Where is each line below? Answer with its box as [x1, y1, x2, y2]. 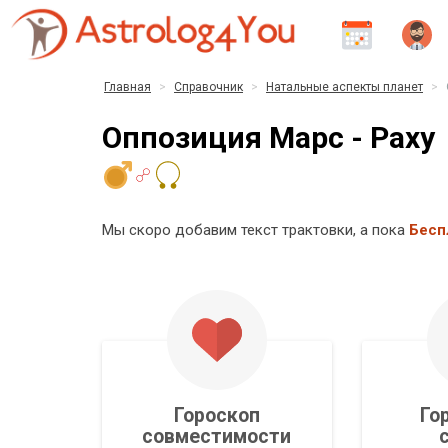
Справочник [174, 80, 243, 94]
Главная [104, 80, 151, 94]
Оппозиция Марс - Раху [102, 120, 435, 156]
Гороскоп [173, 404, 260, 428]
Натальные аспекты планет [266, 80, 423, 94]
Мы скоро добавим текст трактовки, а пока [102, 221, 409, 240]
